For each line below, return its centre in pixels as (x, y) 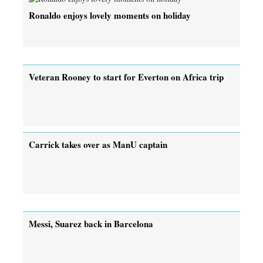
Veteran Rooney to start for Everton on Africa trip (126, 77)
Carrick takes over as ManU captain (98, 144)
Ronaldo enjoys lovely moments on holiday (110, 15)
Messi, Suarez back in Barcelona (91, 223)
